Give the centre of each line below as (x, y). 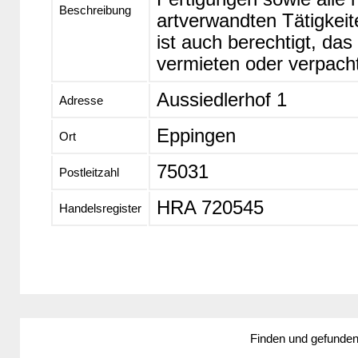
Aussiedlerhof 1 (221, 100)
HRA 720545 (210, 208)
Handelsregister (100, 209)
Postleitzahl (89, 173)
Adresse (81, 101)
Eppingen (196, 136)
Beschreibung (95, 10)
